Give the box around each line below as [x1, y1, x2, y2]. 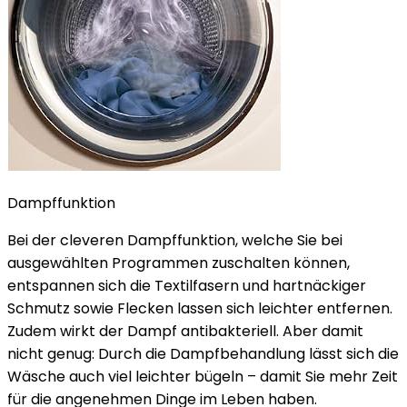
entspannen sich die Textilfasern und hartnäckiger [7, 275, 366, 296]
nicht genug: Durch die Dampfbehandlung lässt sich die [7, 343, 399, 364]
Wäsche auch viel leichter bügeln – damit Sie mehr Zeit [7, 366, 398, 387]
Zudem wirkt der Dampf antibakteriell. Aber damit [7, 321, 363, 342]
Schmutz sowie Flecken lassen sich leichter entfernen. [7, 298, 392, 319]
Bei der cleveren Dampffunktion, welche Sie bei [7, 230, 342, 251]
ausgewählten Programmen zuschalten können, [7, 253, 350, 273]
